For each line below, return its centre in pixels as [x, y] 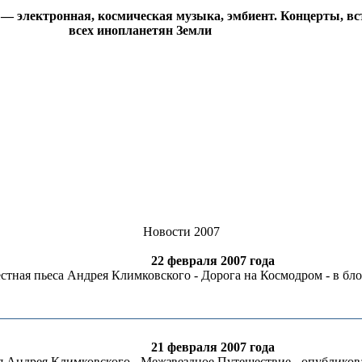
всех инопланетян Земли [140, 30]
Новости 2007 [181, 232]
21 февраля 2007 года [213, 347]
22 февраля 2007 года [213, 261]
